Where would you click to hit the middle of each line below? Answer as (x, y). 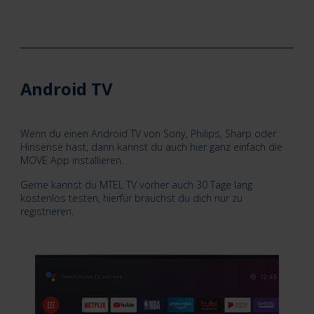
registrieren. (47, 211)
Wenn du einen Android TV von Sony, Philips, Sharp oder (148, 133)
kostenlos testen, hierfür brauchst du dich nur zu (131, 198)
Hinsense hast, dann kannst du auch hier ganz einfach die (151, 146)
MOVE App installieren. (71, 160)
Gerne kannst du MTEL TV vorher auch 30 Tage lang (136, 184)
